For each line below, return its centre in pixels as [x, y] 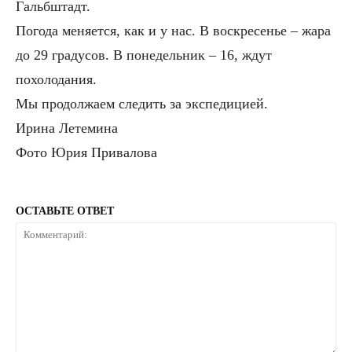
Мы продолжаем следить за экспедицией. [142, 103]
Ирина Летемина [67, 128]
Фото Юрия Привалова [86, 152]
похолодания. [56, 79]
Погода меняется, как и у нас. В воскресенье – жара [173, 30]
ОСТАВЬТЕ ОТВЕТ [65, 211]
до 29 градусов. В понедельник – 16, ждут [144, 55]
